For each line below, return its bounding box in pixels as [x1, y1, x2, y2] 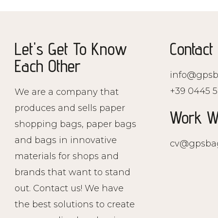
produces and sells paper [15, 102, 125, 113]
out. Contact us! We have [15, 182, 124, 194]
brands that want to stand [15, 166, 130, 178]
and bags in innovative [15, 134, 117, 145]
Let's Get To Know [15, 38, 127, 59]
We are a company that [15, 86, 119, 97]
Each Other [15, 55, 81, 76]
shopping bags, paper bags [15, 118, 136, 129]
